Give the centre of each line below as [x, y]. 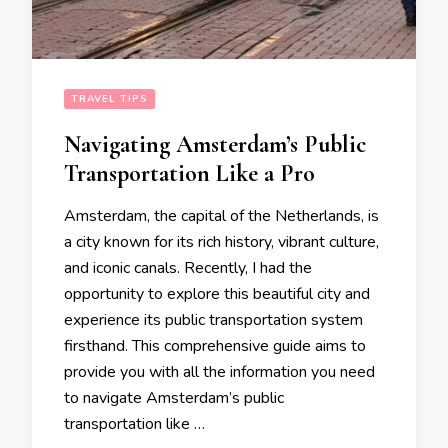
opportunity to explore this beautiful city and [217, 294]
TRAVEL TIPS [109, 99]
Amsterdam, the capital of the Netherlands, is [221, 216]
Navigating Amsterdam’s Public [215, 144]
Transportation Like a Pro [189, 173]
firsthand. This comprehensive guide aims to [215, 346]
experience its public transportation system [213, 320]
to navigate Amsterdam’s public [174, 398]
